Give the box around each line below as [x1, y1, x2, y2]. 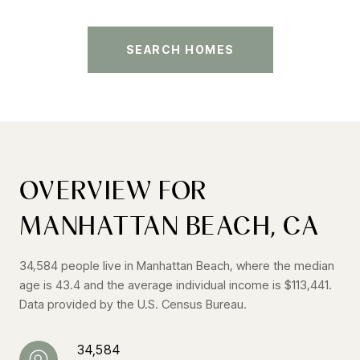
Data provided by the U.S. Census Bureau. [19, 296, 247, 312]
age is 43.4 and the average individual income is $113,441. [19, 276, 332, 292]
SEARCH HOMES [125, 42, 235, 56]
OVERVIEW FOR [19, 174, 207, 206]
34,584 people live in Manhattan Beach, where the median [19, 257, 334, 273]
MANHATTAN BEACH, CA [19, 209, 320, 241]
